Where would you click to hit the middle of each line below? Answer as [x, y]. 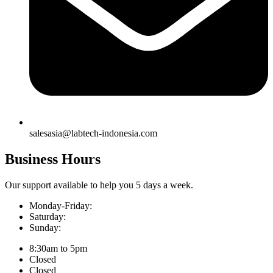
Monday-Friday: [61, 205]
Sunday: [45, 227]
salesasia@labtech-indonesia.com [93, 133]
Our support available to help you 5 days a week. [99, 185]
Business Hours [53, 159]
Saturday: [48, 216]
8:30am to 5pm [58, 248]
